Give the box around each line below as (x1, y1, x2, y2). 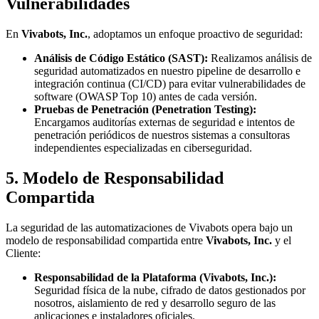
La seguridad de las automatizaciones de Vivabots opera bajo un (6, 221, 293, 234)
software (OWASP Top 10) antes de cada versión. (34, 90, 257, 103)
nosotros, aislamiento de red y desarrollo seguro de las (34, 296, 276, 309)
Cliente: (6, 246, 41, 259)
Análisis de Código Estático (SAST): (34, 52, 208, 65)
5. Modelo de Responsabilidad (6, 169, 224, 188)
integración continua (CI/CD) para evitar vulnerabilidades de (34, 78, 305, 90)
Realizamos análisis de (208, 52, 312, 65)
